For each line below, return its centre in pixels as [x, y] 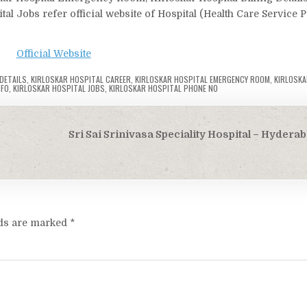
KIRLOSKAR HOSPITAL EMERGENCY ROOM [203, 79]
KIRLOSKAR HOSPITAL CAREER [81, 79]
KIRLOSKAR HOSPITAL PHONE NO [164, 88]
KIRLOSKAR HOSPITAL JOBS [59, 88]
